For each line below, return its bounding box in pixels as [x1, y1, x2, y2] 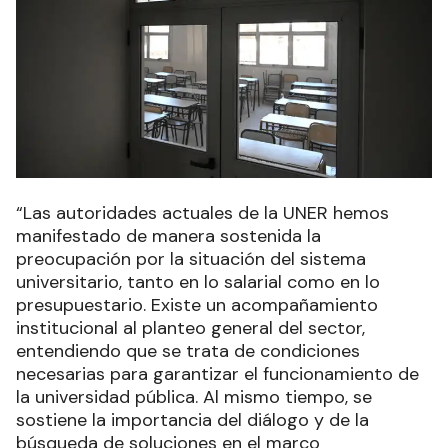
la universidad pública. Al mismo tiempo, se [16, 385, 372, 410]
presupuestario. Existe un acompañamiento [16, 293, 378, 318]
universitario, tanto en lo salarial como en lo [16, 270, 380, 295]
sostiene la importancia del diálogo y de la [16, 408, 369, 433]
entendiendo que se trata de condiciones [16, 339, 360, 364]
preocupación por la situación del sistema [16, 247, 366, 272]
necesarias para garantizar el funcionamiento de [16, 362, 419, 387]
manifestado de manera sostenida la [16, 224, 321, 249]
